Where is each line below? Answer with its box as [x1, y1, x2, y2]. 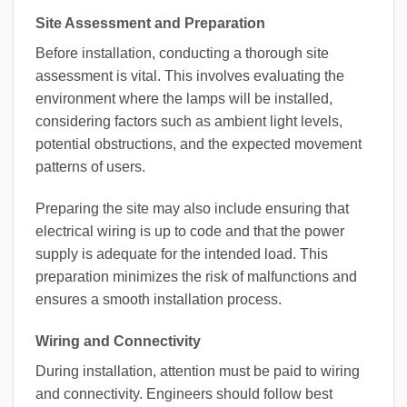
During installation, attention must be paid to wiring [35, 362, 360, 379]
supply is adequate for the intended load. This [35, 245, 328, 262]
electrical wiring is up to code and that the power [35, 223, 344, 239]
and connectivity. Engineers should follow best [35, 385, 333, 402]
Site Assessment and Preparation [35, 15, 265, 32]
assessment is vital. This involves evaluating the [35, 68, 344, 84]
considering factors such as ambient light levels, [35, 114, 342, 130]
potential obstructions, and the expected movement [35, 136, 362, 153]
